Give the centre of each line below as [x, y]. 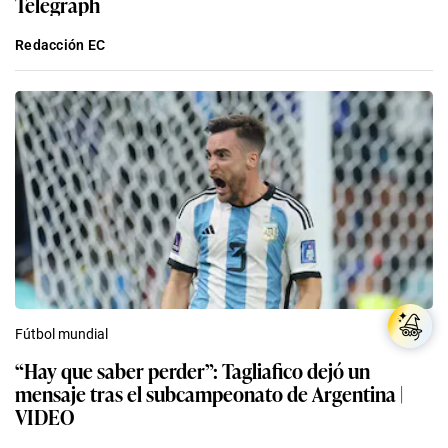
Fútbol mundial [61, 333]
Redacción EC [60, 44]
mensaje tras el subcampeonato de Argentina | [209, 392]
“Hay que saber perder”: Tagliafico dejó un [192, 369]
